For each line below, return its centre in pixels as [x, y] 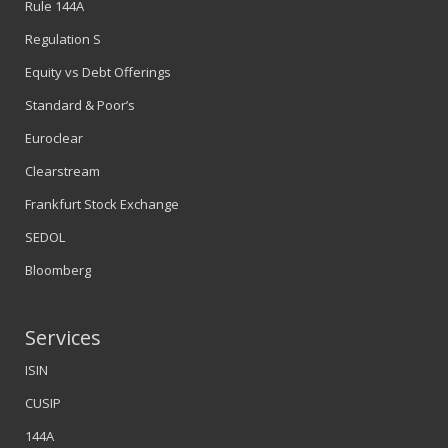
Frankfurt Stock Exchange [102, 204]
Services [63, 338]
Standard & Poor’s [80, 105]
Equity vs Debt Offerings [98, 72]
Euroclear [54, 138]
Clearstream [62, 171]
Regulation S [63, 39]
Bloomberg [58, 270]
